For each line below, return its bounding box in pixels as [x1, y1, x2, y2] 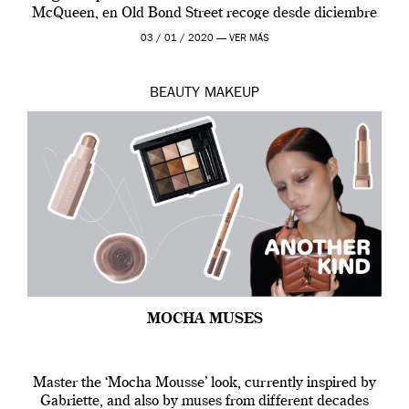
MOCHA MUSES [146, 311, 263, 327]
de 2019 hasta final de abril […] [106, 24, 303, 39]
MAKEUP [204, 86, 259, 101]
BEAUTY [150, 86, 200, 101]
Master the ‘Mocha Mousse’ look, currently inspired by [33, 375, 376, 391]
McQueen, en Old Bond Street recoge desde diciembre [32, 5, 377, 21]
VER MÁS [228, 33, 269, 44]
